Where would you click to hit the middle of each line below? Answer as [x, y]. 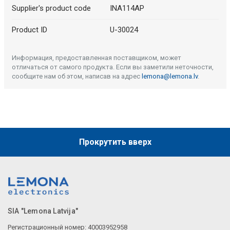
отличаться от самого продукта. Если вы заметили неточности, [112, 67]
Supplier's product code [51, 8]
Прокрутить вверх [115, 142]
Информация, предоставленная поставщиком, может [96, 58]
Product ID [29, 30]
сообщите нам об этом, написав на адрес [76, 76]
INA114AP [127, 8]
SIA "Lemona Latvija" [43, 211]
